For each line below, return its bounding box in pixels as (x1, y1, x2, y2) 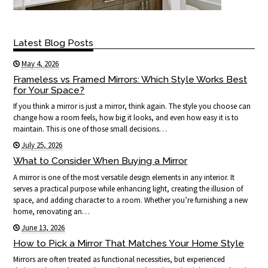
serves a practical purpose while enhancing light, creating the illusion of (13, 183, 243, 194)
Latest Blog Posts (13, 36, 94, 48)
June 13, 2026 (22, 222, 65, 233)
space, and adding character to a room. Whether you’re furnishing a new (13, 194, 248, 205)
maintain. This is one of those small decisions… (13, 124, 167, 135)
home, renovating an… (13, 206, 90, 217)
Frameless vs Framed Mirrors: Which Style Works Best (13, 74, 248, 86)
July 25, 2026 (22, 140, 63, 151)
